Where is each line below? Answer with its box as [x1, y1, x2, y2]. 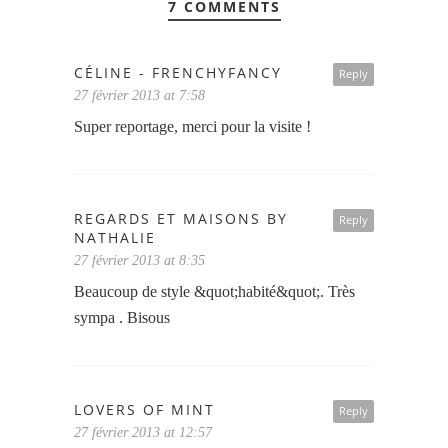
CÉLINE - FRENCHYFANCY [74, 63, 282, 83]
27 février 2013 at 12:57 [74, 425, 212, 441]
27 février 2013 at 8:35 [74, 253, 205, 269]
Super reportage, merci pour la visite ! [74, 118, 311, 136]
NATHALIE [74, 228, 156, 248]
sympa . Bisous [74, 309, 170, 327]
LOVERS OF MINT [74, 400, 215, 420]
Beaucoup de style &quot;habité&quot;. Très [74, 283, 355, 301]
